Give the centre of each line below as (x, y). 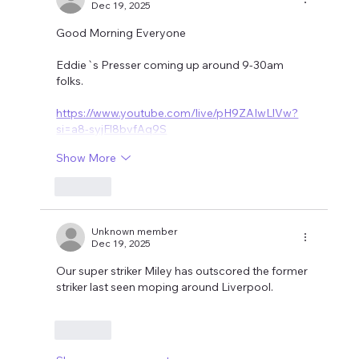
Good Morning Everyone (121, 33)
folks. (70, 81)
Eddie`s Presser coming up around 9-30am (171, 65)
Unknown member (135, 232)
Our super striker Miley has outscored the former (184, 271)
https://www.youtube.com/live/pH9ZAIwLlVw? (177, 113)
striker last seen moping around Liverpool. (165, 287)
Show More (87, 157)
